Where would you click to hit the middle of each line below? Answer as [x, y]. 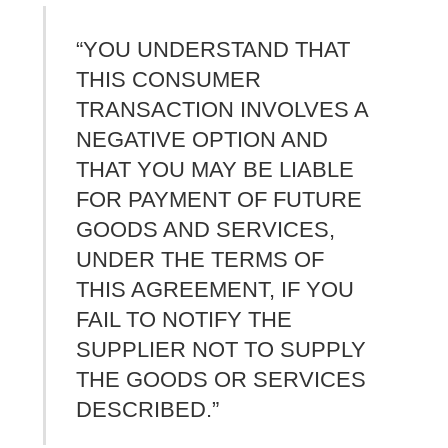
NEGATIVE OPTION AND [202, 140]
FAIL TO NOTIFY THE [184, 320]
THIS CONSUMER [169, 80]
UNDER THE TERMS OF [200, 260]
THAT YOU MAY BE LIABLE [215, 170]
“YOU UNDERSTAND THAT [213, 50]
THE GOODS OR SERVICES [221, 380]
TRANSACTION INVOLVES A [222, 110]
